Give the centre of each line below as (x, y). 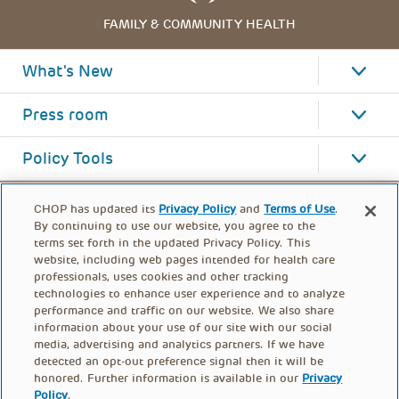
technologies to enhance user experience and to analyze (190, 293)
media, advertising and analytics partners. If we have (179, 344)
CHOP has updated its (97, 209)
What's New (68, 72)
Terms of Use (300, 209)
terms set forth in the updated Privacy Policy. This (172, 243)
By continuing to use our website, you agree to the (175, 226)
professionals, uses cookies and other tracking (162, 277)
